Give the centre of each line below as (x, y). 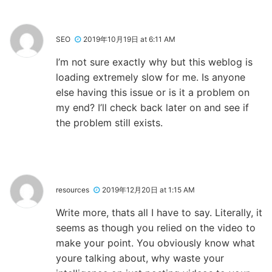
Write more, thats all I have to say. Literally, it (159, 212)
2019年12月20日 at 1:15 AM (148, 189)
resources (73, 189)
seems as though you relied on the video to (156, 227)
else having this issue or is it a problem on (153, 92)
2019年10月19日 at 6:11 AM (129, 39)
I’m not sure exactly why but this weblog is (154, 62)
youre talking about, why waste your (140, 258)
